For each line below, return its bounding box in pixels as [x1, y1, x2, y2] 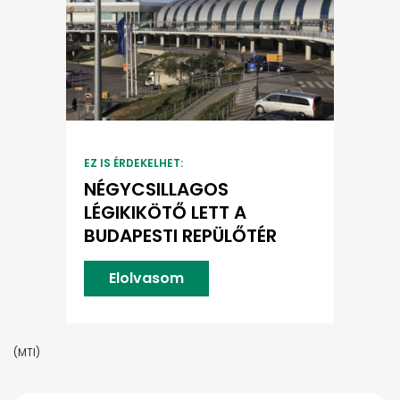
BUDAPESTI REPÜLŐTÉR [84, 223, 277, 249]
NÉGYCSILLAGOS [84, 177, 229, 203]
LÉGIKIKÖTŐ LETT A [84, 200, 246, 226]
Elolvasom [109, 268, 184, 289]
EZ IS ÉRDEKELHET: [84, 155, 183, 171]
